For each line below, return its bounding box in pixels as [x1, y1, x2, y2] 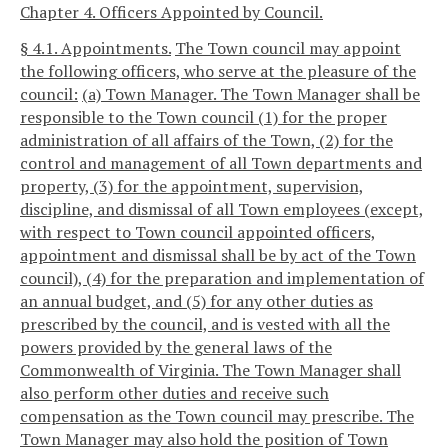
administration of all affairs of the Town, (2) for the [20, 128, 393, 151]
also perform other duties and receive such [20, 381, 329, 404]
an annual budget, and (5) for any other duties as [20, 289, 373, 312]
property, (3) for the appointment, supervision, [20, 174, 364, 197]
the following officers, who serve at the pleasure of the [20, 59, 416, 82]
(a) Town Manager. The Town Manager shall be [82, 82, 420, 105]
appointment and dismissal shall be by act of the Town [20, 243, 416, 266]
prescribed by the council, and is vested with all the [20, 312, 390, 335]
